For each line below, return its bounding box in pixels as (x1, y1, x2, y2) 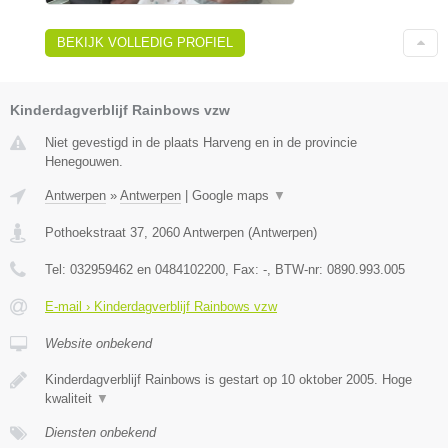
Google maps (192, 188, 273, 204)
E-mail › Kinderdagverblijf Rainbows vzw (45, 299, 277, 315)
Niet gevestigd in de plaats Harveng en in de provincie (45, 135, 357, 151)
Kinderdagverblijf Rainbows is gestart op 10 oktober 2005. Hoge (45, 372, 412, 388)
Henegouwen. (45, 154, 123, 170)
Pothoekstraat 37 (45, 225, 144, 241)
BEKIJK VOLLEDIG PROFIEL (57, 35, 233, 51)
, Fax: (225, 262, 263, 278)
